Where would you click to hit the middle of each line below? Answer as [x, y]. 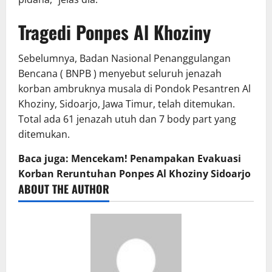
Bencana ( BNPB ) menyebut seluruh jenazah [120, 74]
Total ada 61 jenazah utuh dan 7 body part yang [127, 119]
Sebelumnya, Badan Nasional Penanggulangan [124, 59]
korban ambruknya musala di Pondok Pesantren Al [134, 89]
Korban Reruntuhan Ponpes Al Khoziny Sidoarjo [134, 174]
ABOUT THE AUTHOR [64, 189]
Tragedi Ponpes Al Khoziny [114, 32]
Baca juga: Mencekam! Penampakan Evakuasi [130, 159]
